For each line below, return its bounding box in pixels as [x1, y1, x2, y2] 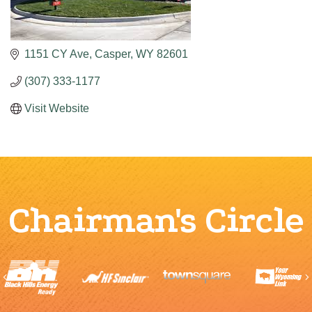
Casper [95, 48, 130, 60]
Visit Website [24, 102, 89, 114]
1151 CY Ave [24, 48, 89, 60]
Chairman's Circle [8, 200, 304, 241]
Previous [4, 270, 54, 283]
